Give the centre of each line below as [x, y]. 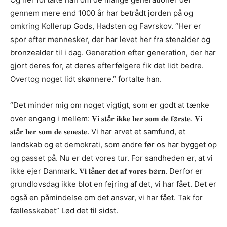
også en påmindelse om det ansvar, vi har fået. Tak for [106, 198]
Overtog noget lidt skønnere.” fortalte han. [86, 79]
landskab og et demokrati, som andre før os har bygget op [113, 145]
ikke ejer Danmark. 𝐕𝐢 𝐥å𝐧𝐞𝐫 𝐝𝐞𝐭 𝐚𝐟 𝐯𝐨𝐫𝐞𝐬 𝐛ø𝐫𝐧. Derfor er [106, 171]
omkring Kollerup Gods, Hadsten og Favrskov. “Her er [106, 26]
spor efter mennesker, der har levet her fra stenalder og [110, 40]
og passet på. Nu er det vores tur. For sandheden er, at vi [111, 158]
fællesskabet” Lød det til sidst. [64, 211]
